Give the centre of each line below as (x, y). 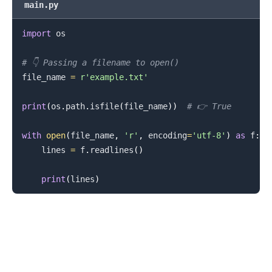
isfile (104, 106)
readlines (111, 150)
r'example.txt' (114, 77)
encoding (165, 135)
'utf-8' (209, 135)
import (36, 33)
